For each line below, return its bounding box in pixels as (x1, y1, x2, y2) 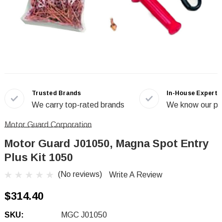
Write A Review (109, 170, 163, 179)
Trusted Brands (32, 90, 81, 97)
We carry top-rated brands (32, 101, 124, 109)
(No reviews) (58, 170, 102, 178)
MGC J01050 (61, 211, 107, 220)
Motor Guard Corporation (4, 120, 92, 129)
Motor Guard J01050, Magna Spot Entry (4, 137, 209, 150)
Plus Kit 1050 (4, 151, 73, 164)
